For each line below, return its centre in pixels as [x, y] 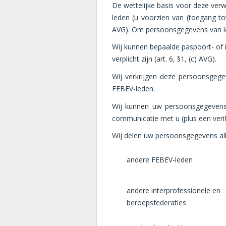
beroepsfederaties [158, 202]
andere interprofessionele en [174, 190]
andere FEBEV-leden [160, 159]
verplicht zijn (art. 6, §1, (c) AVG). [165, 59]
